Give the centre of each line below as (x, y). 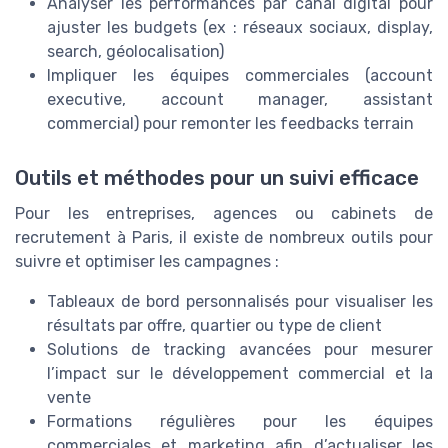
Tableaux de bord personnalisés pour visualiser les (240, 301)
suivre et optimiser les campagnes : (147, 261)
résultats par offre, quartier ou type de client (214, 325)
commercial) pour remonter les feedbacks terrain (230, 124)
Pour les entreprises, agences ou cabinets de (224, 213)
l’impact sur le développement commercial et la (240, 373)
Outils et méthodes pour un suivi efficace (217, 177)
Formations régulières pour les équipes (240, 421)
